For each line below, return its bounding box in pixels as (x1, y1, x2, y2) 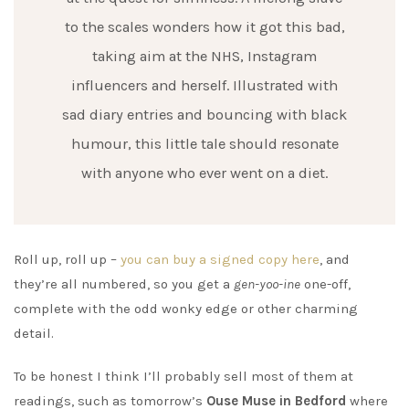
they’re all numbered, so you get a (14, 275, 234, 292)
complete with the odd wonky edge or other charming (14, 299, 358, 317)
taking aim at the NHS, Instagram (92, 47, 317, 65)
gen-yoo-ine (234, 275, 300, 292)
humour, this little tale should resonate (70, 134, 339, 152)
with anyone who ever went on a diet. (81, 163, 328, 182)
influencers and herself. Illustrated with (71, 76, 338, 94)
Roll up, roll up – (14, 250, 121, 267)
